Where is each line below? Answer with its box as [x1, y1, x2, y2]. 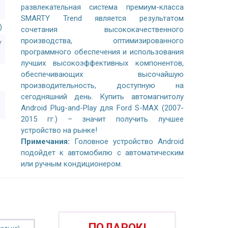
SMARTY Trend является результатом [20, 14, 184, 23]
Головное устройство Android [69, 137, 184, 146]
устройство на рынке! [20, 126, 97, 135]
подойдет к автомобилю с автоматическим [20, 148, 184, 157]
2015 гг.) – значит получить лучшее [20, 115, 184, 124]
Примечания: [20, 137, 70, 146]
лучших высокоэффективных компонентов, [20, 59, 184, 68]
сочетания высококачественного [20, 25, 184, 34]
